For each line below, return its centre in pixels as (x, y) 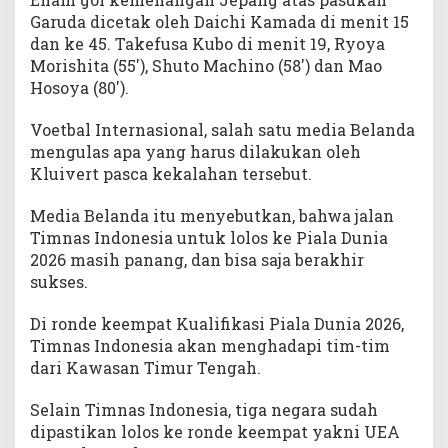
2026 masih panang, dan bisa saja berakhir (197, 259)
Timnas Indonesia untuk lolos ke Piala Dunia (209, 237)
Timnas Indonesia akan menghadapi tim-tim (210, 345)
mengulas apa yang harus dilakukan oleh (195, 151)
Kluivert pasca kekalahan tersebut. (171, 173)
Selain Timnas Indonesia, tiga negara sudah (204, 409)
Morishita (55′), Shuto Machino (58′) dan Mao (206, 65)
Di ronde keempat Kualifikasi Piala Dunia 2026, (217, 323)
